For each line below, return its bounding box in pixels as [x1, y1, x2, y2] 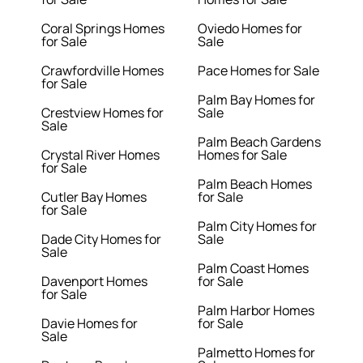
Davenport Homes [41, 272, 148, 291]
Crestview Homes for [41, 104, 164, 122]
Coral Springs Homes [41, 19, 165, 38]
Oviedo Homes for [198, 19, 302, 38]
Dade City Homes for [41, 230, 162, 249]
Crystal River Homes [41, 146, 160, 164]
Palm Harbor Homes [198, 301, 314, 320]
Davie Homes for [41, 314, 139, 333]
